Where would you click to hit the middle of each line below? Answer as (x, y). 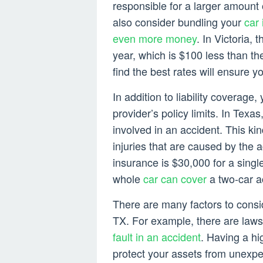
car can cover (175, 179)
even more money (155, 38)
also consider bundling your (178, 22)
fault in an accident (157, 237)
